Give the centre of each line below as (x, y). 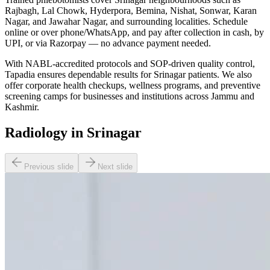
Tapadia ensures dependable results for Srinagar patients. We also (128, 74)
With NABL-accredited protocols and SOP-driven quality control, (130, 63)
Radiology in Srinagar (73, 132)
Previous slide (49, 166)
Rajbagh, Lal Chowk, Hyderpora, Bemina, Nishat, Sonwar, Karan (131, 10)
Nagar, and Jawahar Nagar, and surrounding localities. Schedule (126, 21)
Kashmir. (22, 107)
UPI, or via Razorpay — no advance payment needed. (108, 43)
